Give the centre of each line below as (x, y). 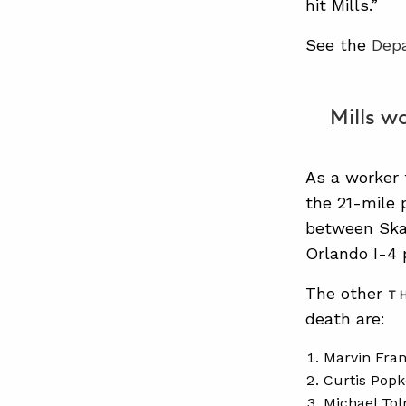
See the (338, 45)
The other (346, 293)
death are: (345, 319)
